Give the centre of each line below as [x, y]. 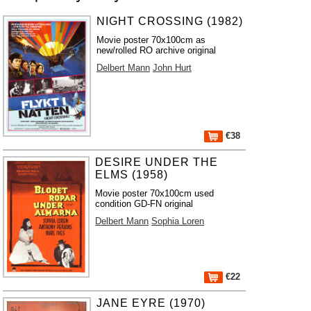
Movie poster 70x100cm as [151, 40]
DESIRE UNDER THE [157, 162]
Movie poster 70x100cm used [155, 193]
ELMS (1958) [132, 175]
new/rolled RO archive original [156, 50]
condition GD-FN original [144, 204]
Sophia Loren [178, 221]
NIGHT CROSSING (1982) [169, 21]
